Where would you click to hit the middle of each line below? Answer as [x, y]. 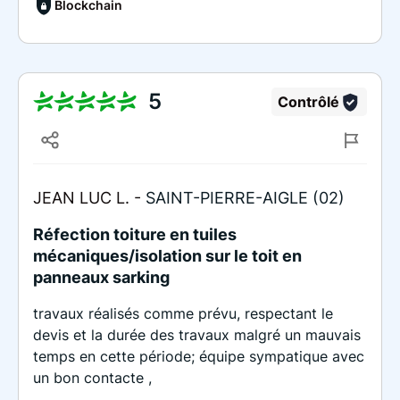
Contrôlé [308, 101]
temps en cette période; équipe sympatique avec [199, 356]
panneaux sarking [101, 277]
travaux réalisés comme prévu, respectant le [183, 313]
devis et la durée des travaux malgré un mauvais [197, 334]
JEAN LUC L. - [89, 197]
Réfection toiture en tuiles [135, 234]
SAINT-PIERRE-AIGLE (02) [245, 197]
